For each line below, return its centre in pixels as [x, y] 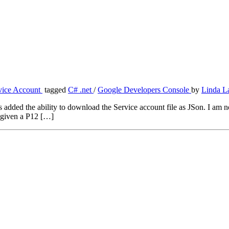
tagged [55, 90]
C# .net [81, 90]
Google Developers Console [144, 90]
